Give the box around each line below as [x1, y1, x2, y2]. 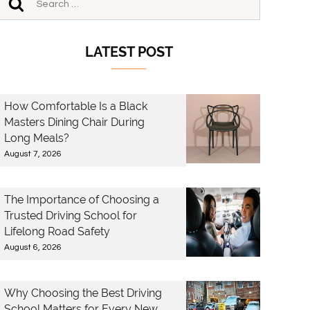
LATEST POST [84, 44, 173, 60]
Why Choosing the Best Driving [4, 286, 162, 300]
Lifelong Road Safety [4, 225, 110, 238]
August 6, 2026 [4, 243, 62, 252]
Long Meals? [4, 131, 69, 145]
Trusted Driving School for [4, 209, 137, 222]
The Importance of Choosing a [4, 193, 159, 206]
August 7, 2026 [4, 149, 62, 158]
